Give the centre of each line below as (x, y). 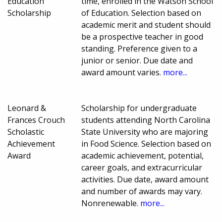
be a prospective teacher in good (142, 37)
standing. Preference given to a (139, 49)
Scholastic (26, 132)
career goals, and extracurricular (142, 168)
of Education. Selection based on (141, 13)
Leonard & (27, 108)
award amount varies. (122, 73)
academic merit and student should (146, 25)
